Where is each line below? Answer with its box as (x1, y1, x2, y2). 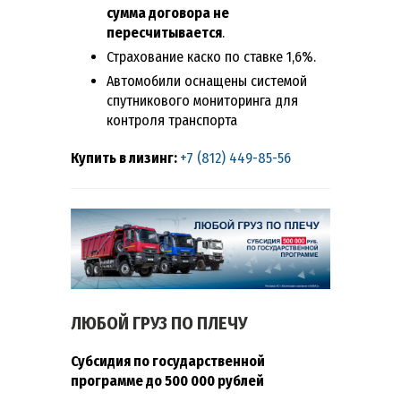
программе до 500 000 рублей (71, 371, 264, 389)
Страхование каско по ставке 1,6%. (107, 48, 316, 66)
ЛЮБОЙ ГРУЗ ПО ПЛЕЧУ (71, 311, 247, 334)
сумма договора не (107, 4, 229, 22)
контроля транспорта (107, 112, 237, 130)
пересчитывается (107, 24, 222, 42)
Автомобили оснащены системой (107, 73, 307, 90)
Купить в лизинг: (71, 149, 180, 167)
